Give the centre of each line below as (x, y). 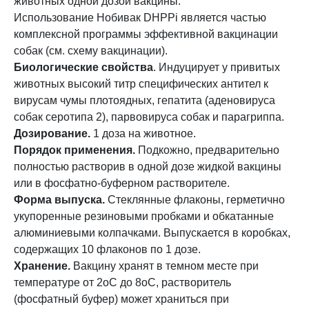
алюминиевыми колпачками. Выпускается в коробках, (152, 233)
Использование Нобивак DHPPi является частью (140, 18)
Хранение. (42, 266)
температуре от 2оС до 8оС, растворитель (122, 282)
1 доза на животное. (143, 133)
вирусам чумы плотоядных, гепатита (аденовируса (144, 100)
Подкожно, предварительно (207, 150)
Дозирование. (52, 133)
